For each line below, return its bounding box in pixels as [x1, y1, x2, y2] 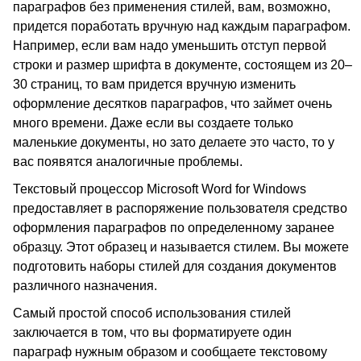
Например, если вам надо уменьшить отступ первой [13, 39, 326, 52]
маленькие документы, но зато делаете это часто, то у [13, 135, 334, 149]
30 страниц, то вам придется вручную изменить [13, 77, 296, 91]
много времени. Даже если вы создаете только [13, 116, 293, 130]
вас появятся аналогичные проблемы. [13, 155, 243, 168]
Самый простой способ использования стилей [13, 306, 291, 320]
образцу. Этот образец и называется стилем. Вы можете [13, 240, 349, 254]
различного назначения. [13, 279, 157, 293]
